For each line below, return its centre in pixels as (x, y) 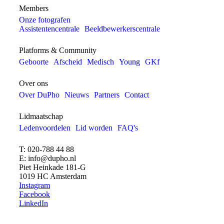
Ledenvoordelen (45, 128)
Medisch (100, 62)
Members (34, 8)
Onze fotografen (45, 20)
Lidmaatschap (41, 116)
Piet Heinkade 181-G (52, 167)
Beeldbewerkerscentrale (122, 29)
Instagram (34, 185)
